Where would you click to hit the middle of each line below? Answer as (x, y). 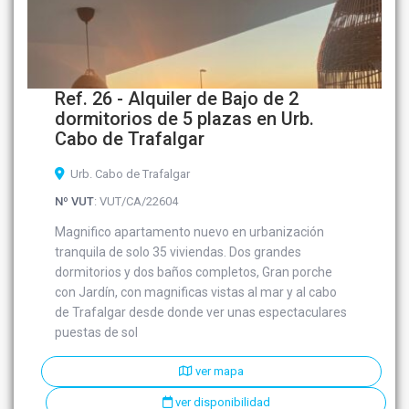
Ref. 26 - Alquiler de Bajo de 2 (177, 99)
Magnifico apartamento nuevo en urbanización (190, 232)
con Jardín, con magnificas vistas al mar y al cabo (196, 293)
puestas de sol (97, 333)
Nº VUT (75, 202)
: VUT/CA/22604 (136, 202)
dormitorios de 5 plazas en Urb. (185, 119)
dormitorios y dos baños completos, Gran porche (194, 273)
